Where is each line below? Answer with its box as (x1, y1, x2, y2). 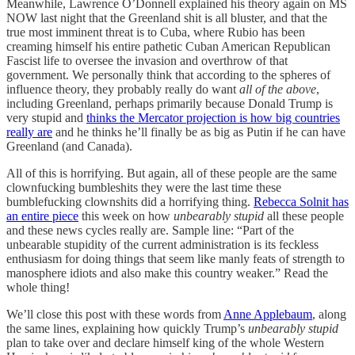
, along (312, 307, 346, 321)
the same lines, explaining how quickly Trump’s (6, 321, 248, 335)
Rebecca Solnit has (254, 194, 349, 208)
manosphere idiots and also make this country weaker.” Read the (6, 265, 328, 280)
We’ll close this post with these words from (6, 307, 223, 321)
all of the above (239, 82, 316, 96)
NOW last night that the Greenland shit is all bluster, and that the (6, 10, 327, 25)
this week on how (78, 208, 174, 223)
